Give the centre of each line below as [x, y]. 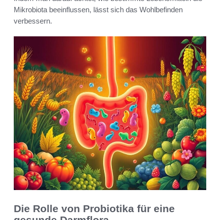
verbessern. [33, 21]
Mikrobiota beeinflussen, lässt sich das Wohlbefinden [98, 9]
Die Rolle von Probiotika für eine [94, 209]
